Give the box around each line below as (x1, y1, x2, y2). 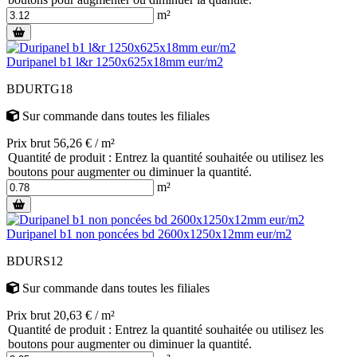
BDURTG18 (6, 81, 73, 96)
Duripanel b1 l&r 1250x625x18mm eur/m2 (6, 54, 223, 69)
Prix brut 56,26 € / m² (6, 135, 115, 150)
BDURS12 (6, 253, 63, 268)
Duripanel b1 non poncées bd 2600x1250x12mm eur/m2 (6, 226, 292, 241)
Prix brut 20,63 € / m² (6, 308, 115, 322)
